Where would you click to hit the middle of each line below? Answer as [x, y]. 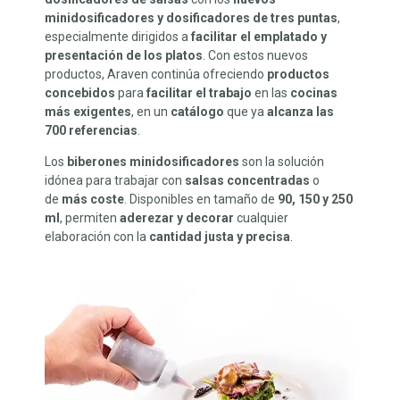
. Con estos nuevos [255, 55]
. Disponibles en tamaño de [201, 199]
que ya [246, 111]
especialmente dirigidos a [118, 36]
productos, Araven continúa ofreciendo [156, 74]
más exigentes [88, 111]
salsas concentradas [247, 180]
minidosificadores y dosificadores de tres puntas [191, 17]
